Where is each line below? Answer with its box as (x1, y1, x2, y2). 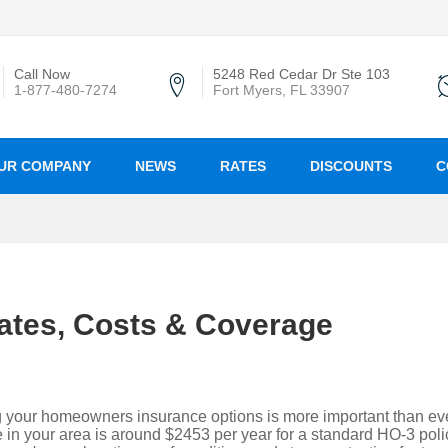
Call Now (14, 66, 70, 82)
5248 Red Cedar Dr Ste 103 (213, 66, 390, 82)
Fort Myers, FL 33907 (213, 82, 350, 98)
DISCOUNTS (310, 158, 392, 174)
